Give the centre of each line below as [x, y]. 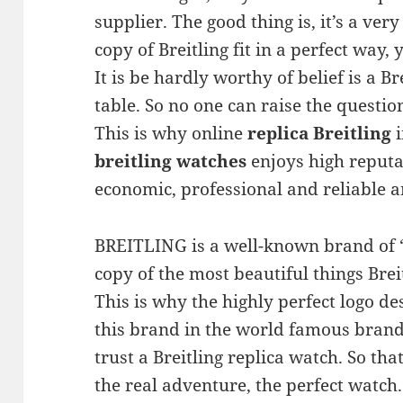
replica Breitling [320, 134]
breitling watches [171, 161]
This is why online [171, 134]
